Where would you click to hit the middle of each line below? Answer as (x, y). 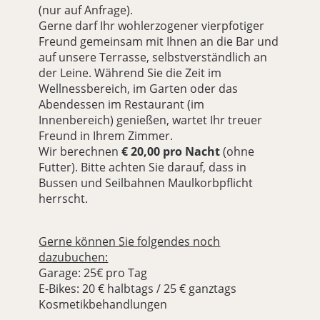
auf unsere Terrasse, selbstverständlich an (153, 57)
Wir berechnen (80, 152)
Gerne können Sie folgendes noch (130, 242)
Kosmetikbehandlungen (103, 305)
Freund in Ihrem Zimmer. (106, 136)
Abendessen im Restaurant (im (122, 105)
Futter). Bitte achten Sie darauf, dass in (143, 167)
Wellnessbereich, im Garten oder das (139, 89)
